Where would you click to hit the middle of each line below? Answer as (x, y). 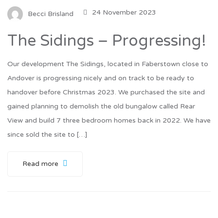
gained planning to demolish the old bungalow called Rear (101, 107)
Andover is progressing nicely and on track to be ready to (101, 78)
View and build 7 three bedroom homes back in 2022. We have (109, 121)
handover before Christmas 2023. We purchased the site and (106, 92)
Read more (41, 164)
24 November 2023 (124, 13)
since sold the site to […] (47, 135)
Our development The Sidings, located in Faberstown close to (108, 64)
